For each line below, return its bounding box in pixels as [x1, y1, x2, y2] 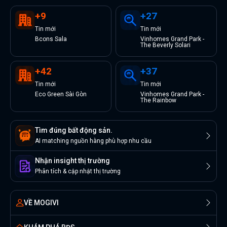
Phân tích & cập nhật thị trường [35, 167, 121, 175]
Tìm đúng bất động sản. [35, 126, 112, 134]
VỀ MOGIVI [24, 198, 59, 207]
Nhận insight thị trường [35, 156, 110, 165]
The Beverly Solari [140, 42, 191, 49]
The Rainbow [140, 97, 176, 104]
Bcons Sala [35, 35, 67, 43]
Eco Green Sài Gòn [35, 91, 87, 98]
